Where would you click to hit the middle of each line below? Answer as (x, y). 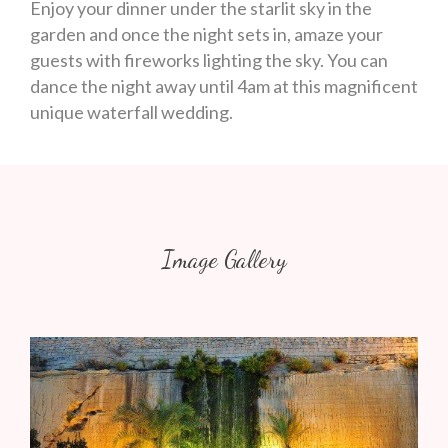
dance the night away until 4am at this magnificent (224, 85)
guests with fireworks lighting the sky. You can (209, 59)
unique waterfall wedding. (131, 111)
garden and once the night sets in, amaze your (206, 33)
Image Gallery (224, 259)
